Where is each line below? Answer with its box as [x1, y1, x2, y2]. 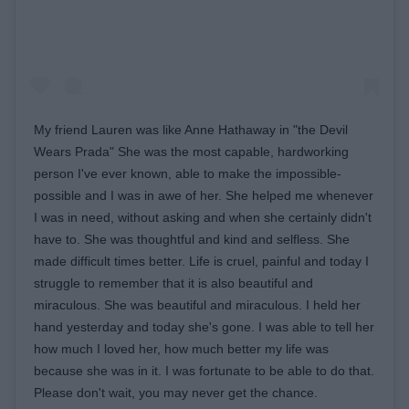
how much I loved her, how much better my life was [34, 341, 329, 356]
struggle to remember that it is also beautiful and [34, 275, 313, 290]
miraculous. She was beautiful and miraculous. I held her [34, 297, 361, 312]
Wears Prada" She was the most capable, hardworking [34, 143, 349, 159]
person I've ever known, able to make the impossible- [34, 165, 341, 181]
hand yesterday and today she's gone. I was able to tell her [34, 319, 374, 334]
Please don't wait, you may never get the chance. [34, 384, 318, 400]
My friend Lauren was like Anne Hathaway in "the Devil [34, 121, 348, 137]
